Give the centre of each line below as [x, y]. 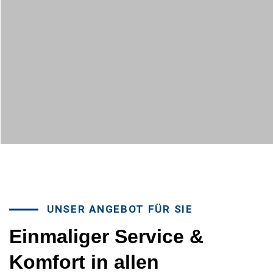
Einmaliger [59, 236]
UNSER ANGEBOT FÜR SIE [120, 209]
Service [149, 236]
